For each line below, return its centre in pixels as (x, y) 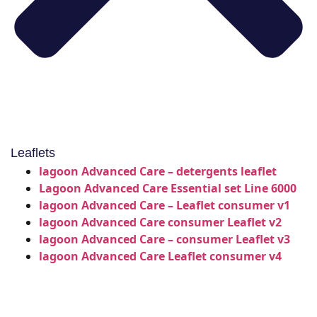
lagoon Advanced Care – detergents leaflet (158, 171)
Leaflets (33, 152)
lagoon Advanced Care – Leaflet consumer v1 (165, 205)
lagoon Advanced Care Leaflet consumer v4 (160, 256)
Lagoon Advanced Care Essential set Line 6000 (168, 188)
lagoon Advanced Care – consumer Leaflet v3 (165, 239)
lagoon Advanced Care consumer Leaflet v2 (160, 222)
